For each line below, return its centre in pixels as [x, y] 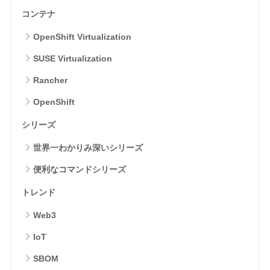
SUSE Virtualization [72, 58]
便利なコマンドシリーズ [79, 169]
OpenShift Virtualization [82, 36]
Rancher [50, 80]
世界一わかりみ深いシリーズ [88, 147]
